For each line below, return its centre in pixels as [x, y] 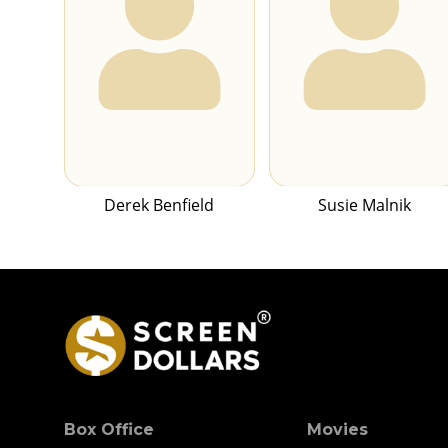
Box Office [109, 430]
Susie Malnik [364, 205]
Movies [338, 430]
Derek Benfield [159, 205]
